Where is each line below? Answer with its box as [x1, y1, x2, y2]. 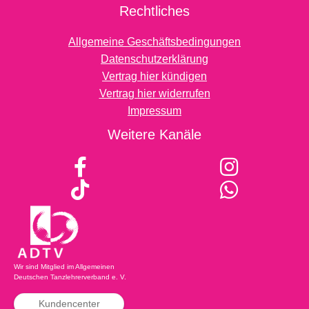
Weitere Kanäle [108, 126, 201, 142]
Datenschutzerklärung [101, 52, 208, 65]
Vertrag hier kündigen [102, 70, 207, 82]
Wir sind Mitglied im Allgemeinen [14, 262, 114, 270]
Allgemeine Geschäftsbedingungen [68, 35, 241, 48]
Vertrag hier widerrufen [99, 87, 210, 99]
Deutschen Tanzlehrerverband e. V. [14, 272, 126, 281]
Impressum [128, 104, 181, 117]
